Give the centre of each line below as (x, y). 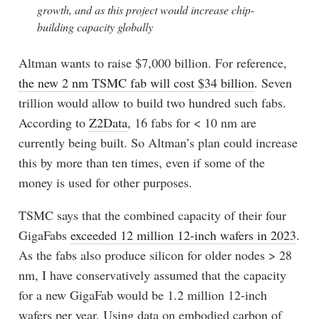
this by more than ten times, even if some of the (141, 162)
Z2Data (108, 122)
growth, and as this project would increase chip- (145, 9)
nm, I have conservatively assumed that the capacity (152, 274)
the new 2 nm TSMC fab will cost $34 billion (136, 82)
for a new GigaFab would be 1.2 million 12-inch (142, 294)
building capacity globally (95, 26)
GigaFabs (44, 235)
